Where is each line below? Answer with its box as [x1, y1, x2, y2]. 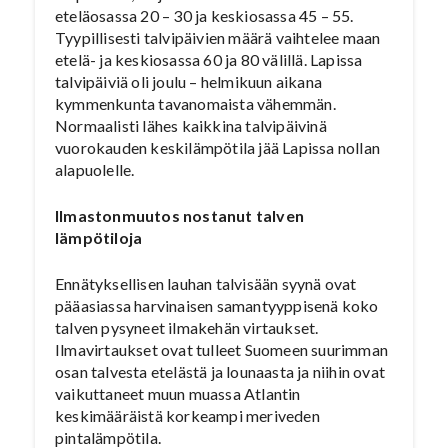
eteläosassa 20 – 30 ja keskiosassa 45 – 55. [55, 6, 354, 25]
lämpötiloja [55, 228, 143, 247]
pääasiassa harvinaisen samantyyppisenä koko [55, 296, 379, 315]
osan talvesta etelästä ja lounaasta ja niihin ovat [55, 362, 386, 381]
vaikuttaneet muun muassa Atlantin [55, 384, 301, 403]
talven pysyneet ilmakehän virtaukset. [55, 318, 319, 337]
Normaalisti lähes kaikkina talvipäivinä [55, 116, 327, 135]
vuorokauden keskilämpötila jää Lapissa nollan [55, 138, 381, 157]
